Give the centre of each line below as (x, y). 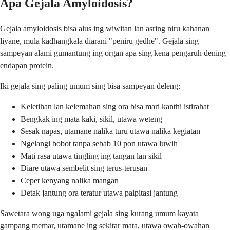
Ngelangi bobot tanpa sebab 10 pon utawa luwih (99, 143)
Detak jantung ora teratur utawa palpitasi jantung (99, 193)
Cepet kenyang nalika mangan (70, 180)
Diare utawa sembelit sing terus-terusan (84, 168)
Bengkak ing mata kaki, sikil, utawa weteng (91, 119)
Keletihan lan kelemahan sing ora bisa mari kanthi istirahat (115, 106)
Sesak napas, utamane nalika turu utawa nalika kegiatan (110, 131)
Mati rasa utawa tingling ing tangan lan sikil (91, 156)
